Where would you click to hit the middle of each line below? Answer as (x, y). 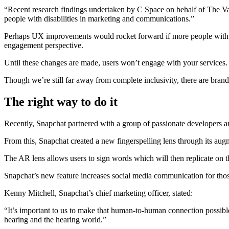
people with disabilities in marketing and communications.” (99, 19)
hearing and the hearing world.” (55, 219)
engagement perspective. (44, 45)
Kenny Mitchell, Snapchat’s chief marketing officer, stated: (98, 193)
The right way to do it (61, 101)
